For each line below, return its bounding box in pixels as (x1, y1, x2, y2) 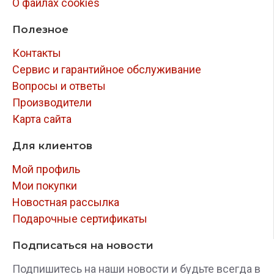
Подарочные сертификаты (12, 212, 147, 225)
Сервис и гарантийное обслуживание (12, 63, 201, 76)
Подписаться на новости (12, 239, 154, 251)
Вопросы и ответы (12, 80, 106, 92)
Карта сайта (12, 113, 72, 125)
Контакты (12, 46, 61, 59)
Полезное (12, 23, 68, 35)
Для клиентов (12, 139, 92, 152)
